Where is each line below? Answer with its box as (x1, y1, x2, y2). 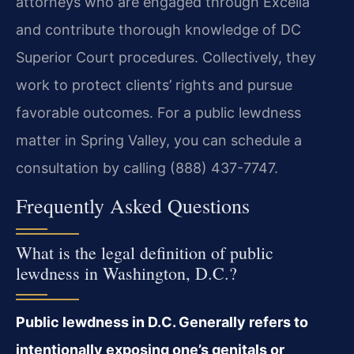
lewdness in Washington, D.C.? (16, 261, 237, 284)
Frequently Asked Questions (16, 191, 250, 219)
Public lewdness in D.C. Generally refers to (16, 313, 308, 330)
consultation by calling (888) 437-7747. (16, 160, 278, 177)
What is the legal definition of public (16, 240, 273, 264)
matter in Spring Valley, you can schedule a (16, 132, 302, 149)
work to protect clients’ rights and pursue (16, 77, 292, 94)
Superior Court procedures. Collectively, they (16, 49, 316, 66)
